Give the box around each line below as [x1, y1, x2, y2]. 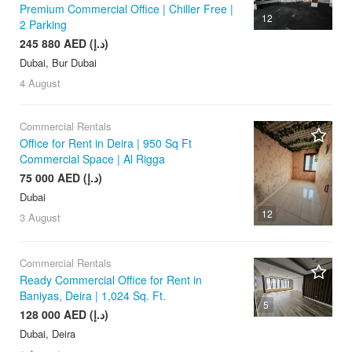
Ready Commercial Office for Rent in [20, 272, 202, 288]
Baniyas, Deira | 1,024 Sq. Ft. [20, 288, 166, 304]
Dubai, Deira [20, 326, 75, 342]
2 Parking [20, 16, 67, 33]
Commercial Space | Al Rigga [20, 151, 165, 167]
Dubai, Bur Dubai [20, 55, 97, 71]
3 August [20, 210, 60, 225]
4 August [20, 75, 60, 91]
